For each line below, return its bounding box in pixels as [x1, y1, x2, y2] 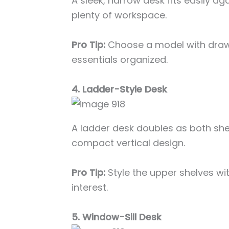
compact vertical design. [72, 136, 186, 149]
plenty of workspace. [72, 9, 167, 22]
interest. [72, 180, 108, 194]
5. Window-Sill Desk [72, 210, 162, 223]
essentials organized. [72, 53, 168, 66]
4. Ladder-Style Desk [72, 82, 168, 96]
